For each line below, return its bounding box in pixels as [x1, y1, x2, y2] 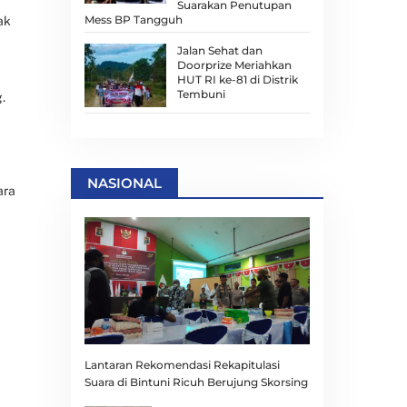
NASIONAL [86, 174, 162, 192]
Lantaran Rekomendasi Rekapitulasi [84, 357, 280, 372]
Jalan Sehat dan [176, 43, 263, 57]
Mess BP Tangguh [84, 12, 183, 26]
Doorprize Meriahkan [176, 57, 292, 72]
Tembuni [176, 86, 225, 101]
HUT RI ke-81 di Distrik [176, 72, 298, 86]
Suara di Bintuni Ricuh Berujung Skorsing [84, 374, 308, 389]
